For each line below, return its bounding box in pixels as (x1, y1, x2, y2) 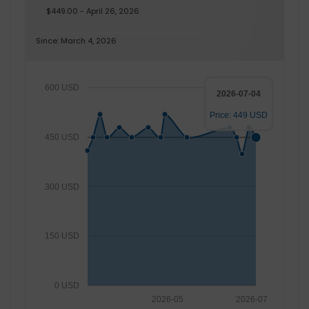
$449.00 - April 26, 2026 (46, 5, 139, 17)
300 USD (44, 181, 79, 192)
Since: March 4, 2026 (36, 34, 117, 46)
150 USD (44, 231, 79, 241)
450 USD (44, 132, 79, 143)
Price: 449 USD (210, 110, 268, 120)
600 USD (44, 83, 79, 93)
